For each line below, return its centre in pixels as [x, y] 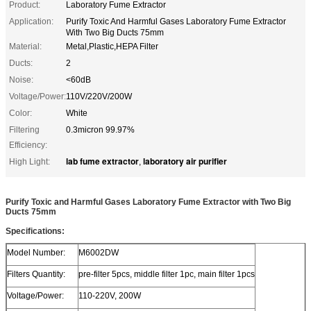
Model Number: [36, 252]
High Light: [30, 161]
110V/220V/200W [99, 96]
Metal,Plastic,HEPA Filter [112, 46]
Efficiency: [28, 145]
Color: [20, 113]
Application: [31, 21]
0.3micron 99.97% [100, 129]
